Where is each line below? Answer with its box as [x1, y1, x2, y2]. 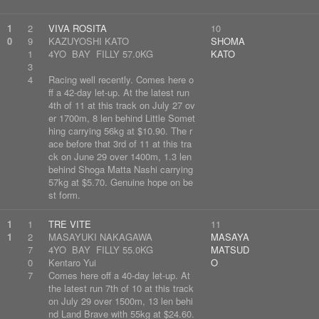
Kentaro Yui [48, 256, 96, 269]
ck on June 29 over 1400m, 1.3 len [48, 150, 192, 163]
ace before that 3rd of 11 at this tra [48, 137, 192, 150]
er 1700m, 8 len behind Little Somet [48, 111, 195, 125]
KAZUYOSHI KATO [48, 34, 129, 48]
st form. [48, 188, 80, 202]
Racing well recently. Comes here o [48, 73, 194, 86]
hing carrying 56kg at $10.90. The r [48, 124, 192, 137]
